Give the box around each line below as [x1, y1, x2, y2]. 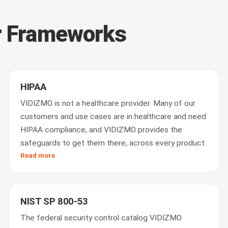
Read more [20, 151, 55, 159]
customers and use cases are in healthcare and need [20, 112, 207, 121]
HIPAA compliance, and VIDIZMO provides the [20, 125, 183, 134]
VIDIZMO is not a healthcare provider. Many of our [20, 99, 196, 108]
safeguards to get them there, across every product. [20, 138, 207, 148]
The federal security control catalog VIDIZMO [20, 213, 182, 222]
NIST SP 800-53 [20, 196, 89, 207]
